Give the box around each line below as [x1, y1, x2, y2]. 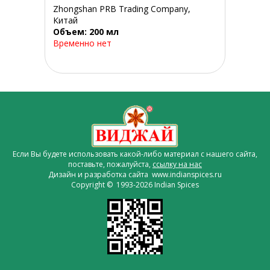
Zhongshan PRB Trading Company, [52, 3, 190, 15]
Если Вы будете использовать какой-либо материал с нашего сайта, [13, 149, 257, 160]
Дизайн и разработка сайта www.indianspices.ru [48, 169, 222, 180]
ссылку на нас [152, 159, 202, 170]
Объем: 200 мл [52, 26, 119, 38]
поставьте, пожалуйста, [68, 159, 152, 170]
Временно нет [52, 37, 111, 49]
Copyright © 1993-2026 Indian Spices [71, 180, 199, 190]
